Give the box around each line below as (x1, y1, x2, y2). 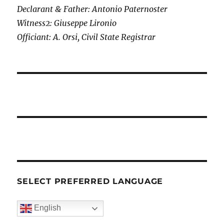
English (32, 203, 61, 212)
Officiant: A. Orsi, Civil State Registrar (17, 32, 156, 42)
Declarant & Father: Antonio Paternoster (17, 4, 168, 14)
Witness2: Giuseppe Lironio (17, 18, 117, 28)
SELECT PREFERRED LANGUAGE (17, 176, 163, 186)
